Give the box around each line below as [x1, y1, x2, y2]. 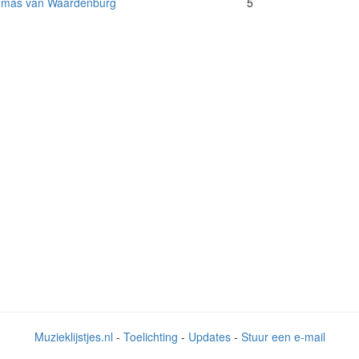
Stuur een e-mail [240, 329, 325, 345]
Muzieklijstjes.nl [34, 329, 113, 345]
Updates [188, 329, 231, 345]
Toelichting [123, 329, 178, 345]
